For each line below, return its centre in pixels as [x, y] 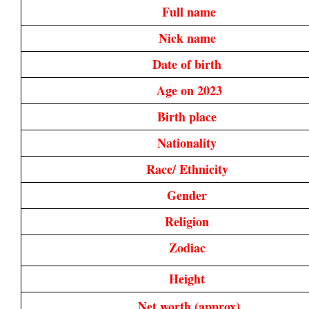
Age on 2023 [189, 90]
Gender [189, 195]
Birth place [189, 116]
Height [189, 278]
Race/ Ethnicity [189, 169]
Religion [189, 221]
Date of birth [189, 64]
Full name [189, 11]
